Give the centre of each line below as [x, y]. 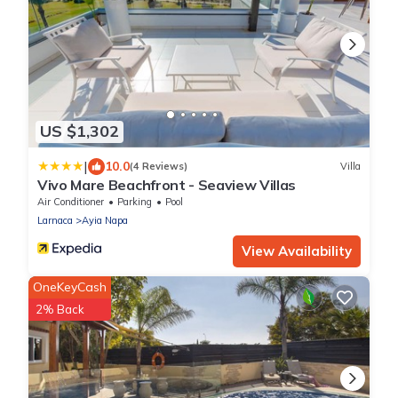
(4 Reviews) [159, 167]
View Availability [297, 251]
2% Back [60, 309]
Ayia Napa [105, 220]
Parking [135, 201]
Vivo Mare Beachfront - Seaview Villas [167, 184]
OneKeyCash [70, 287]
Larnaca [55, 220]
